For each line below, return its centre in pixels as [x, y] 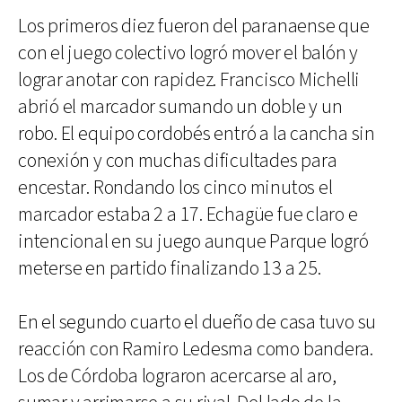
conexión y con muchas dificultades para [178, 161]
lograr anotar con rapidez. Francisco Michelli [189, 80]
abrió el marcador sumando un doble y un [180, 107]
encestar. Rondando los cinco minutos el [175, 188]
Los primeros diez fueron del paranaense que [194, 26]
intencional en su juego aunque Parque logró [193, 241]
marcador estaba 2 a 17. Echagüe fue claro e [188, 214]
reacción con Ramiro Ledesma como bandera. [196, 349]
